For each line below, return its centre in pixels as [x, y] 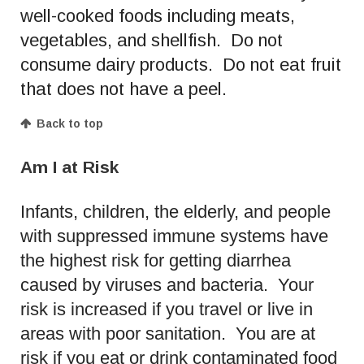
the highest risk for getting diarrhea [156, 260]
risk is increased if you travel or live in [167, 309]
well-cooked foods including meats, [158, 15]
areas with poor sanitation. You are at [168, 333]
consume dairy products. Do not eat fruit [181, 64]
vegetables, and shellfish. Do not [152, 40]
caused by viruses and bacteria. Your [167, 284]
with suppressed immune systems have [174, 236]
